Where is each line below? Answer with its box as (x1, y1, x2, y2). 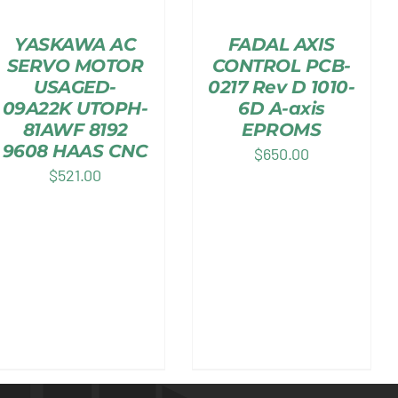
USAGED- (34, 76, 116, 99)
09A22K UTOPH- (2, 98, 148, 120)
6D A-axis (238, 98, 325, 120)
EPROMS (242, 119, 322, 141)
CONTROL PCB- (211, 55, 351, 77)
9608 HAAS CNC (2, 140, 148, 163)
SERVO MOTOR (6, 55, 144, 77)
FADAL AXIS (227, 34, 335, 56)
